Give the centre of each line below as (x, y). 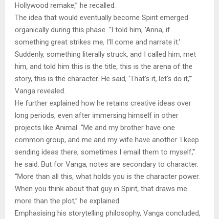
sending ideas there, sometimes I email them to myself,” (105, 152)
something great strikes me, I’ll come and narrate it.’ (98, 42)
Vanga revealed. (40, 91)
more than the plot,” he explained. (68, 201)
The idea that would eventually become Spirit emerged (101, 17)
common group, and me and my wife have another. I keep (107, 140)
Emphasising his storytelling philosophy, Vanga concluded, (108, 213)
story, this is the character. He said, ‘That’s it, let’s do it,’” (103, 78)
